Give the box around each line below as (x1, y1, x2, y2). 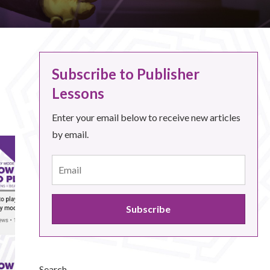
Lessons (51, 84, 104, 102)
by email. (51, 128, 89, 140)
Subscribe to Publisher (51, 65, 199, 83)
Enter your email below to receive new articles (51, 111, 240, 123)
